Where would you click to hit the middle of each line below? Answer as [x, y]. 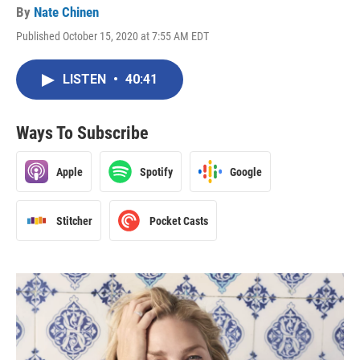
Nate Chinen [66, 12]
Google [246, 172]
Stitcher [74, 221]
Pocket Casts [179, 221]
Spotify [156, 172]
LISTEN [86, 79]
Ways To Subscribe [82, 133]
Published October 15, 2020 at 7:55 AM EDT [112, 36]
